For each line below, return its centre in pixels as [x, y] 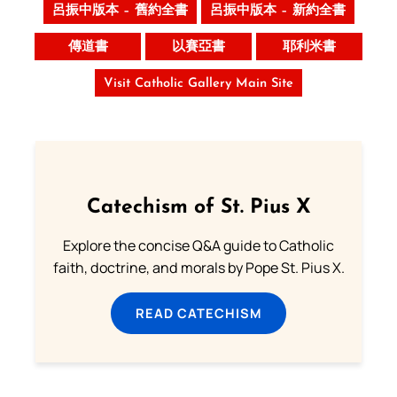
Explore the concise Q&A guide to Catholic [198, 245]
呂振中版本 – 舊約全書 [120, 11]
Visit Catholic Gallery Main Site [198, 84]
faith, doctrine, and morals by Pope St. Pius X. [198, 267]
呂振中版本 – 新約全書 [277, 11]
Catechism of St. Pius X [198, 207]
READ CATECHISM [198, 312]
